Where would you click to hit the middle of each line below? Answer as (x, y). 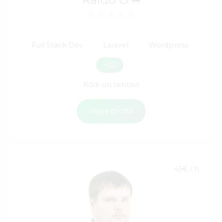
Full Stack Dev (57, 45)
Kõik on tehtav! (111, 84)
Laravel (115, 45)
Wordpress (168, 45)
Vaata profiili (111, 111)
